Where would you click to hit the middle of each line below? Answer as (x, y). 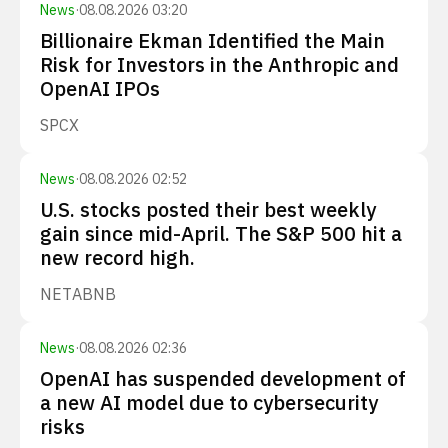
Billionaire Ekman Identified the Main (212, 40)
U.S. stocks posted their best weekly (208, 209)
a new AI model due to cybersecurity (209, 402)
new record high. (117, 257)
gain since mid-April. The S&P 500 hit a (221, 233)
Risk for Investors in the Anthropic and (219, 64)
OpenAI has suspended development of (223, 378)
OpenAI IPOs (100, 88)
